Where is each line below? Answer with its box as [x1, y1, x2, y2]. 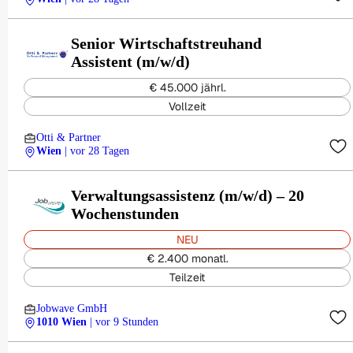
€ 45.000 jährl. [148, 80, 226, 95]
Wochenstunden [71, 204, 179, 222]
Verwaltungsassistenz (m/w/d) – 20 [71, 186, 304, 204]
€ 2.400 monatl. [146, 251, 229, 266]
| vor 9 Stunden [90, 316, 158, 328]
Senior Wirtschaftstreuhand [71, 34, 262, 52]
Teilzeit [169, 270, 205, 284]
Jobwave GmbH [36, 303, 107, 314]
